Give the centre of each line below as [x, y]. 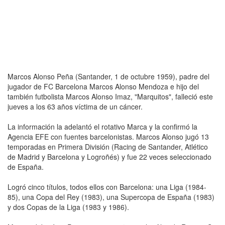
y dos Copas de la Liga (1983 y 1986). [68, 207]
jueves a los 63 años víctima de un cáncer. [75, 106]
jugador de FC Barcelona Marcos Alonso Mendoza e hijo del [103, 86]
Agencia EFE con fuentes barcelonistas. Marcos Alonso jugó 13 [108, 136]
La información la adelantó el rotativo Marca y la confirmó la [102, 126]
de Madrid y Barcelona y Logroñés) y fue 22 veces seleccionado [109, 156]
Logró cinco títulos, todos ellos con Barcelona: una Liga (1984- [107, 187]
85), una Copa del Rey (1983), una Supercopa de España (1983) [111, 197]
